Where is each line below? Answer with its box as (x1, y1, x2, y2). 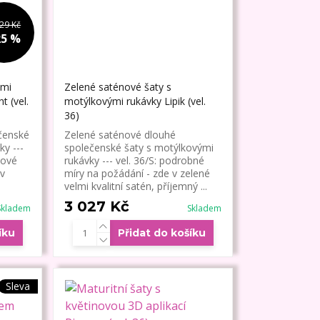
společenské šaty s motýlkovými (64, 141, 214, 155)
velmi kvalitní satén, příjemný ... (64, 179, 208, 194)
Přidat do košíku (117, 226, 206, 240)
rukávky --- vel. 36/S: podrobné (64, 154, 205, 168)
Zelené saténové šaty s (64, 80, 172, 94)
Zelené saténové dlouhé (64, 128, 176, 142)
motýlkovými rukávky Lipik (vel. (64, 94, 206, 109)
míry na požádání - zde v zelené (64, 166, 211, 181)
